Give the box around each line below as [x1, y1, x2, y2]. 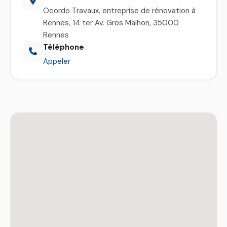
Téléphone [43, 42, 84, 52]
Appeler [43, 56, 70, 66]
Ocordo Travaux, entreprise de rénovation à [43, 5, 196, 16]
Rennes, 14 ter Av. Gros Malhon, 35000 [43, 17, 179, 28]
